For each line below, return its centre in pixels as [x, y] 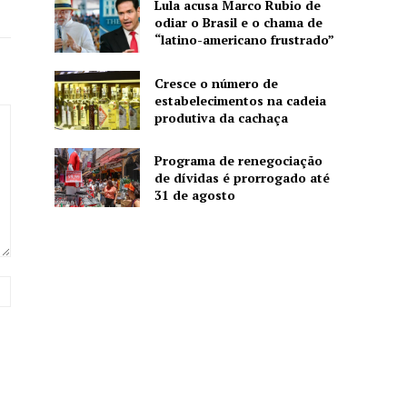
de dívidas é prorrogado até [242, 178]
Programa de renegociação [238, 161]
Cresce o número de [216, 83]
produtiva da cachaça [221, 117]
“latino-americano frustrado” [244, 40]
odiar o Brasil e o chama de [238, 23]
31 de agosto [194, 195]
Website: [36, 285]
